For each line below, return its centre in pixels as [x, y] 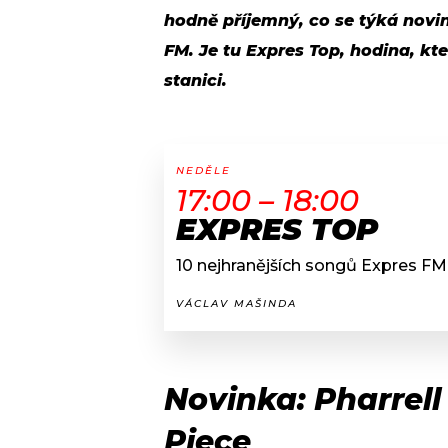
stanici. [195, 81]
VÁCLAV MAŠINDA [236, 304]
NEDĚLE [203, 171]
